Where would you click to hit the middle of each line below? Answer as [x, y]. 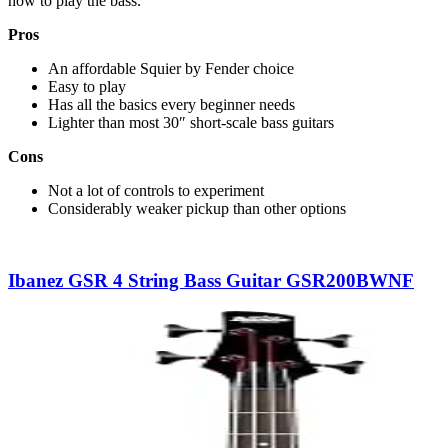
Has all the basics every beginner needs [171, 104]
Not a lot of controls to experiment [156, 190]
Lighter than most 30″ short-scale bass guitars [191, 122]
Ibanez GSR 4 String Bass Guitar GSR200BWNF [211, 281]
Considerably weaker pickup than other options [197, 208]
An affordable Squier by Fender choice [171, 68]
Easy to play [87, 86]
